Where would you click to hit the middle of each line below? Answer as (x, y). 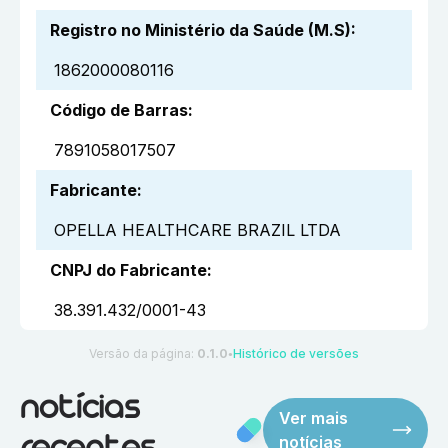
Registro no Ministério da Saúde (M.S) (200, 30)
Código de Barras (119, 110)
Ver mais (314, 418)
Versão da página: (143, 354)
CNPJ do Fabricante (128, 270)
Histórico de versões (296, 354)
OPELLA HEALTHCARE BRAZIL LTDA (197, 230)
